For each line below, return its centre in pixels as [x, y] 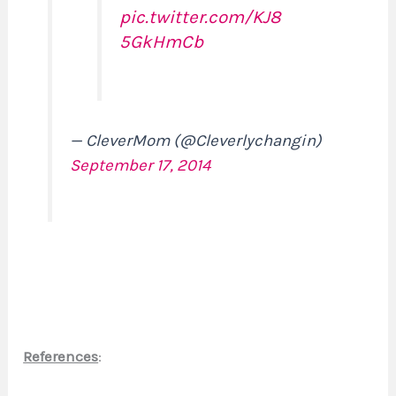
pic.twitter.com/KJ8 [201, 16]
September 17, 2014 [141, 165]
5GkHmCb [162, 41]
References [61, 356]
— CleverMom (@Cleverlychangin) [196, 140]
